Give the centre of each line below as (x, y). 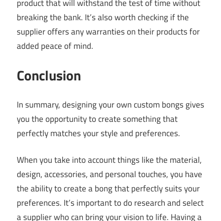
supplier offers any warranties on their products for (108, 31)
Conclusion (49, 75)
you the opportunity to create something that (97, 119)
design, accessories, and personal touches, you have (110, 174)
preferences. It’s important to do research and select (110, 203)
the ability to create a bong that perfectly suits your (108, 189)
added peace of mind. (55, 46)
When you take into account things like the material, (109, 160)
